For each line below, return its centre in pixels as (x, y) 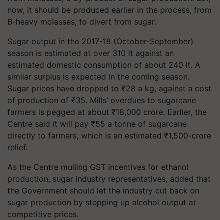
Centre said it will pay (49, 124)
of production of (39, 100)
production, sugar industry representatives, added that (109, 179)
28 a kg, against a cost (168, 88)
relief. (17, 147)
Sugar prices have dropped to (64, 88)
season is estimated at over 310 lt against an (91, 53)
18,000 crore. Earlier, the (161, 112)
